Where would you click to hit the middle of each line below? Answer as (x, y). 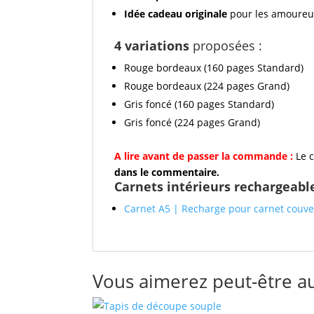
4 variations (152, 45)
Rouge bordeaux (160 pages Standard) (214, 67)
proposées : (226, 45)
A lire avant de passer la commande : (205, 156)
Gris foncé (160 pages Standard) (199, 104)
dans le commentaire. (167, 172)
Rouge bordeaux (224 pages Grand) (207, 86)
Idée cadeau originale (176, 13)
